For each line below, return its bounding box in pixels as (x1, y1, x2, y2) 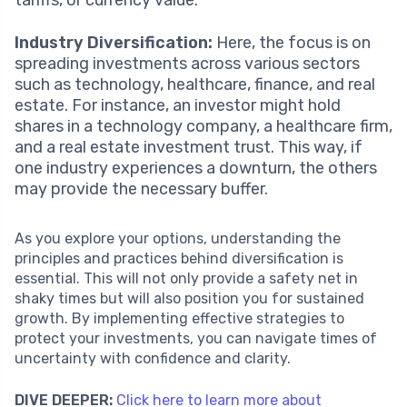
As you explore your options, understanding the (15, 229, 341, 247)
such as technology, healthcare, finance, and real (15, 74, 375, 94)
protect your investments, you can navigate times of (15, 329, 377, 347)
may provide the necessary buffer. (15, 178, 268, 199)
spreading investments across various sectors (15, 53, 360, 74)
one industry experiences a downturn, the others (15, 157, 377, 178)
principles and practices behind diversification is (15, 249, 343, 267)
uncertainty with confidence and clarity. (15, 349, 291, 367)
